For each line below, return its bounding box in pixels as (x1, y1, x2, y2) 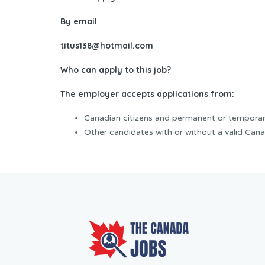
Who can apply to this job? (60, 64, 171, 76)
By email (60, 16, 97, 27)
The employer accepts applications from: (60, 89, 234, 100)
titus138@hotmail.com (60, 40, 153, 51)
